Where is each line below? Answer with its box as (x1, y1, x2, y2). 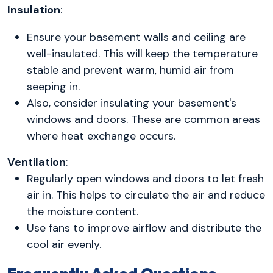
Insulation (7, 2, 60, 18)
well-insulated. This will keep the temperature (27, 46, 258, 62)
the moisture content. (27, 204, 138, 219)
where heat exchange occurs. (27, 129, 175, 144)
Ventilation (7, 155, 66, 170)
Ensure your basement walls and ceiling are (27, 30, 246, 45)
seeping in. (27, 79, 80, 94)
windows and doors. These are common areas (27, 112, 260, 127)
